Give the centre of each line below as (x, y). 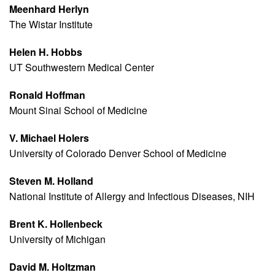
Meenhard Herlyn (49, 9)
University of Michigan (57, 239)
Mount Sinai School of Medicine (78, 110)
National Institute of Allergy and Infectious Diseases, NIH (132, 196)
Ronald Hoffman (47, 95)
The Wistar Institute (51, 25)
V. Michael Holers (49, 138)
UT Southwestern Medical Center (82, 68)
